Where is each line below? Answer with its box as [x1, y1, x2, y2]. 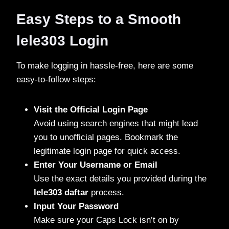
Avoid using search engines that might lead [34, 118, 198, 128]
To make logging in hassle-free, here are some [16, 60, 193, 71]
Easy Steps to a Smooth [16, 11, 181, 27]
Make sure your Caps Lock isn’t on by [34, 215, 179, 225]
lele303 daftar [34, 187, 88, 197]
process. [88, 187, 124, 197]
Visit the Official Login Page [34, 104, 148, 114]
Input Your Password [34, 201, 119, 211]
